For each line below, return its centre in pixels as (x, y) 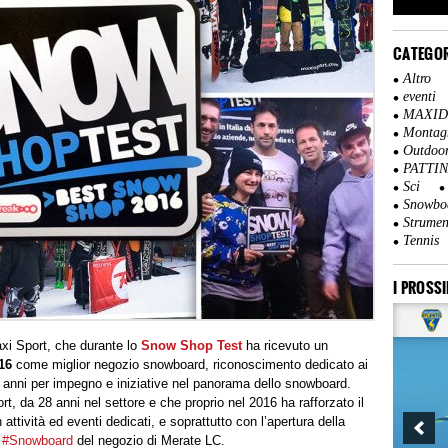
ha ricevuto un (285, 346)
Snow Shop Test (191, 346)
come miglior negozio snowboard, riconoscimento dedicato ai (192, 365)
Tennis (421, 241)
